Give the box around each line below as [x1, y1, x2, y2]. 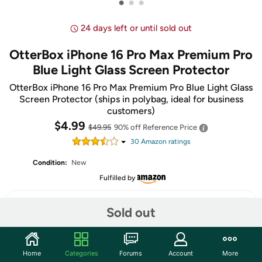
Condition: [33, 158, 68, 167]
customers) [107, 105, 155, 116]
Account [168, 249, 193, 257]
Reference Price [142, 123, 199, 132]
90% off [113, 123, 143, 132]
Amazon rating [139, 137, 187, 146]
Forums [119, 249, 143, 257]
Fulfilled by [99, 174, 135, 182]
